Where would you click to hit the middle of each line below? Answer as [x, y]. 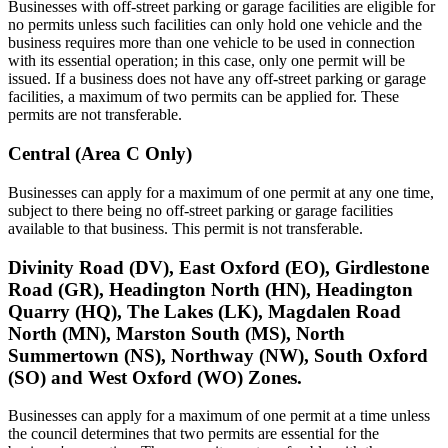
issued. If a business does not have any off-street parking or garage [217, 79]
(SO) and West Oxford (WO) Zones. [155, 377]
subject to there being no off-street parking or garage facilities [200, 210]
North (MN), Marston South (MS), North [176, 333]
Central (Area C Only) [100, 154]
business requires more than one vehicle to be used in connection [211, 43]
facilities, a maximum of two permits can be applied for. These [203, 97]
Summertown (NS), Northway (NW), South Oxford [218, 355]
